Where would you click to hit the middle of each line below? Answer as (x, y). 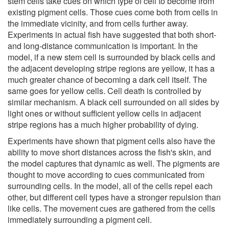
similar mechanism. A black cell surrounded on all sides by (113, 102)
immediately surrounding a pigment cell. (80, 219)
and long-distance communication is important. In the (103, 45)
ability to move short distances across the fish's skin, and (109, 152)
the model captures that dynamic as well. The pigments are (114, 163)
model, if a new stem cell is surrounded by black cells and (111, 57)
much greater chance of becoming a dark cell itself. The (107, 79)
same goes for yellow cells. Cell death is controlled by (105, 90)
